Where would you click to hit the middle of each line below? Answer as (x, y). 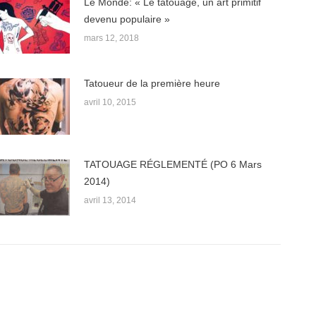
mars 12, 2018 (111, 38)
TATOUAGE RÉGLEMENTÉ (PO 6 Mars (172, 164)
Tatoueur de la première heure (152, 83)
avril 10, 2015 (110, 102)
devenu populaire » (127, 19)
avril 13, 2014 (110, 200)
